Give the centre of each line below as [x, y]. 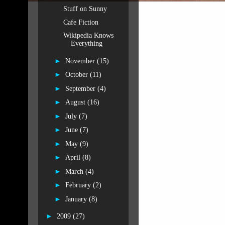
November [81, 61]
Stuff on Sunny [85, 9]
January [77, 199]
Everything [86, 43]
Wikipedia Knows [88, 35]
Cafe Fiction [81, 22]
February [79, 185]
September [81, 88]
